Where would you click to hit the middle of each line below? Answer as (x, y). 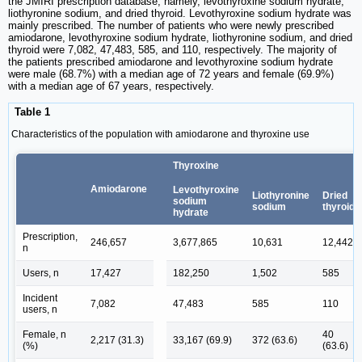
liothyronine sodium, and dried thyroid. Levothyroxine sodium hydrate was (180, 14)
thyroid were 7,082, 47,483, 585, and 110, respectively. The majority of (173, 50)
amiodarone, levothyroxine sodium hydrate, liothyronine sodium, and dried (180, 38)
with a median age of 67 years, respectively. (111, 86)
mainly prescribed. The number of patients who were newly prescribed (171, 26)
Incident (40, 298)
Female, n (44, 334)
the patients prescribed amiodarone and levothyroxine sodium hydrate (170, 62)
